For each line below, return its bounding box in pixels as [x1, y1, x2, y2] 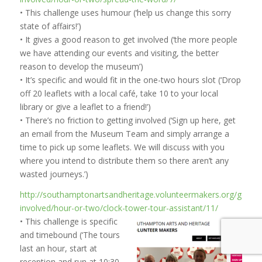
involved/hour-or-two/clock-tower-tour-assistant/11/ [19, 202, 218, 213]
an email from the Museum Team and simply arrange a [19, 127, 229, 139]
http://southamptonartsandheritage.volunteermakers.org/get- [19, 188, 252, 200]
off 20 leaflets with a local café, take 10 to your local [19, 87, 218, 99]
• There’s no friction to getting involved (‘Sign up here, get [19, 114, 236, 126]
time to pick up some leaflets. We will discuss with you [19, 141, 225, 153]
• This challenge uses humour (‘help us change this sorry [19, 6, 231, 18]
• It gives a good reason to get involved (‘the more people [19, 33, 237, 45]
